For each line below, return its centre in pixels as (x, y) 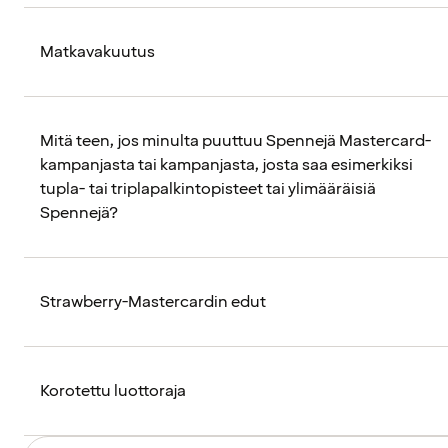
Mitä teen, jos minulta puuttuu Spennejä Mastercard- (236, 141)
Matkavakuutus (97, 52)
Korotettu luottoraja (113, 391)
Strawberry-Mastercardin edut (153, 302)
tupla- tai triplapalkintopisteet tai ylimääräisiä (208, 189)
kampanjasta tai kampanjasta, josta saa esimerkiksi (226, 165)
